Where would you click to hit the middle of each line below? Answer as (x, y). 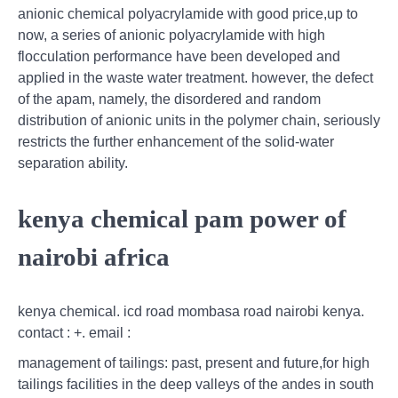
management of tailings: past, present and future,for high (194, 363)
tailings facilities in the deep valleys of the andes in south (196, 385)
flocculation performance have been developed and (179, 56)
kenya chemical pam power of (182, 218)
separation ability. (73, 163)
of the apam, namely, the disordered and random (169, 99)
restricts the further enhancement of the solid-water (176, 141)
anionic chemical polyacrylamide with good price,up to (188, 13)
